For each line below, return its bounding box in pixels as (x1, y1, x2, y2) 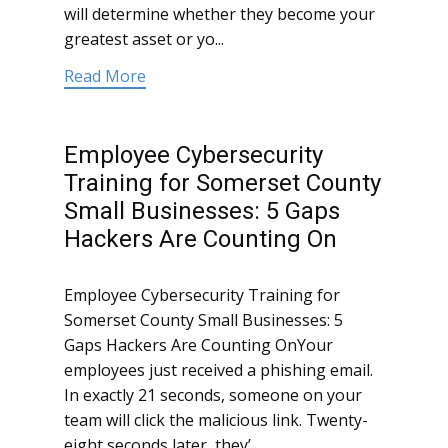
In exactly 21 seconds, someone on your (64, 384, 362, 407)
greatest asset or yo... (64, 28, 224, 51)
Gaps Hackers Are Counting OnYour (64, 334, 333, 357)
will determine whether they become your (64, 3, 375, 26)
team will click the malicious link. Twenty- (64, 409, 368, 432)
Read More (64, 65, 146, 88)
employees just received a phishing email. (64, 359, 373, 382)
